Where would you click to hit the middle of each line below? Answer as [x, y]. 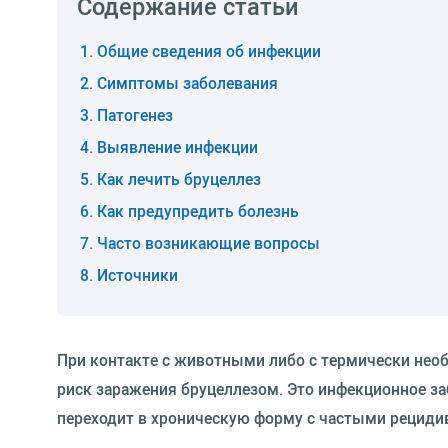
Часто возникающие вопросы [208, 243]
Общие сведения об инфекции [209, 51]
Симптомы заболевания [187, 83]
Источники [137, 275]
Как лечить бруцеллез [179, 179]
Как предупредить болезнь [198, 211]
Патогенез [135, 115]
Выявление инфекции [177, 147]
